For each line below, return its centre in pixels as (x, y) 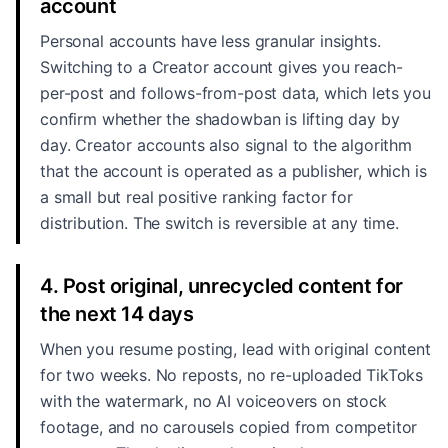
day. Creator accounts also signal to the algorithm (226, 145)
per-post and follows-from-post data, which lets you (235, 93)
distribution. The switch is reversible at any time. (219, 223)
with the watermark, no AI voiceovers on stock (213, 401)
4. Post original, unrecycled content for (222, 286)
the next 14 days (117, 314)
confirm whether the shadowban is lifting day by (220, 119)
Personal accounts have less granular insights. (210, 41)
